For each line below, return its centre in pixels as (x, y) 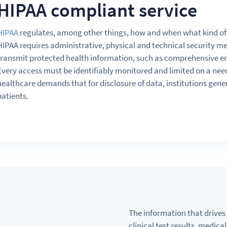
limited (182, 70)
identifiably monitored (113, 70)
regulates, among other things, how (83, 32)
